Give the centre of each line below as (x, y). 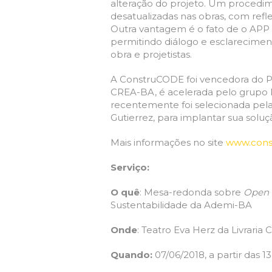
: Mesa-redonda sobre (192, 192)
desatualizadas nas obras (167, 16)
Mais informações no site (168, 142)
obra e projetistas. (151, 54)
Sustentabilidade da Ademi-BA (181, 205)
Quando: (133, 255)
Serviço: (130, 167)
